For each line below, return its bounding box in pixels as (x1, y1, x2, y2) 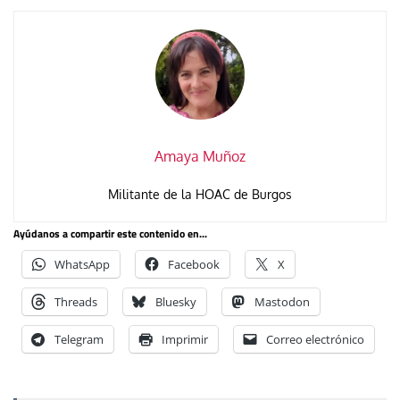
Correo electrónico (266, 330, 364, 347)
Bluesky (155, 293, 196, 310)
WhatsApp (54, 255, 110, 272)
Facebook (168, 255, 220, 272)
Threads (54, 293, 97, 310)
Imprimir (162, 330, 208, 347)
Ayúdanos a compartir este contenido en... (13, 224, 207, 242)
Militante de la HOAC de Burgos (108, 186, 292, 202)
